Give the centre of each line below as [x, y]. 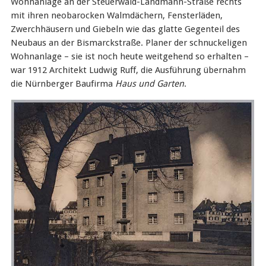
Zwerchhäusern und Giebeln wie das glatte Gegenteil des [125, 29]
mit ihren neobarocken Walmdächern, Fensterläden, [116, 15]
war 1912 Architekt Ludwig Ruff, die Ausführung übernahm [128, 70]
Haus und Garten [149, 84]
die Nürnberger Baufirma [63, 84]
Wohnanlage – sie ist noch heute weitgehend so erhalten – [129, 56]
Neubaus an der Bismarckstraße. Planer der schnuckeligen [129, 43]
